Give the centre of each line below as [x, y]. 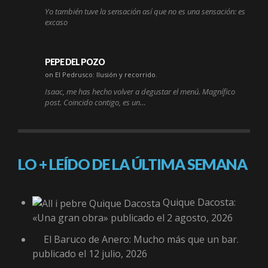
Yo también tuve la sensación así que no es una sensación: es [145, 12]
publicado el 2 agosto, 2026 [172, 217]
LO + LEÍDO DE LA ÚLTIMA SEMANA [133, 164]
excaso [56, 22]
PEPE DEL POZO [75, 62]
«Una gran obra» [70, 217]
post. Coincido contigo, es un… [95, 103]
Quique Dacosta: [199, 202]
